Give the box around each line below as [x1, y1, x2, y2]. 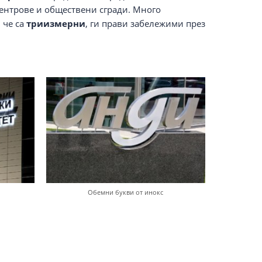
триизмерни [26, 17, 85, 29]
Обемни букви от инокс [88, 188, 164, 197]
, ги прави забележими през [85, 17, 205, 29]
